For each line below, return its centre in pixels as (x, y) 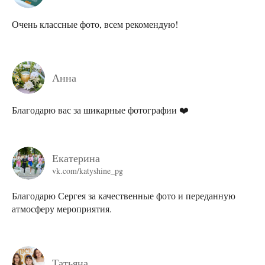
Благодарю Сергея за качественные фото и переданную (124, 196)
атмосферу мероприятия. (62, 209)
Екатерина (76, 158)
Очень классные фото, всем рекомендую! (95, 24)
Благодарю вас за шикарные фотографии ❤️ (100, 110)
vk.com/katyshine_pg (88, 170)
